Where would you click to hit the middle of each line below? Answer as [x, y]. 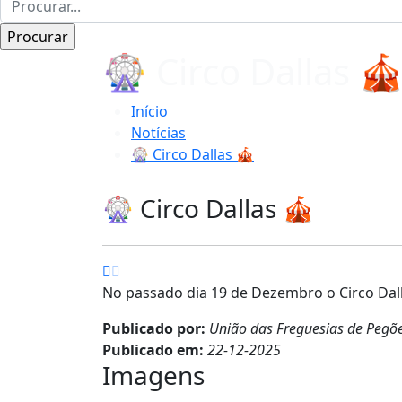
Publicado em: [155, 350]
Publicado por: [156, 328]
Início [149, 111]
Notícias [158, 132]
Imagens [153, 375]
